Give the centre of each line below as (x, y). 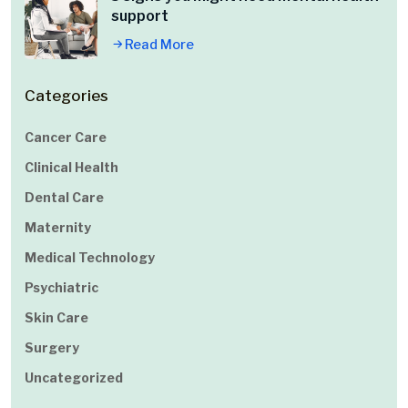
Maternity (58, 228)
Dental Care (64, 198)
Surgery (52, 348)
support (140, 16)
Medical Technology (90, 258)
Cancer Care (66, 138)
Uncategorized (74, 378)
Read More (159, 45)
